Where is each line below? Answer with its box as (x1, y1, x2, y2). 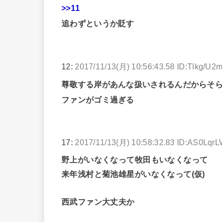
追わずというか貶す (61, 19, 134, 28)
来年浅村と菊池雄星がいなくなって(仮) (61, 169, 205, 179)
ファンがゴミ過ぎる (61, 95, 134, 104)
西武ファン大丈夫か (61, 197, 135, 206)
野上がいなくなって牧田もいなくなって (61, 155, 208, 165)
